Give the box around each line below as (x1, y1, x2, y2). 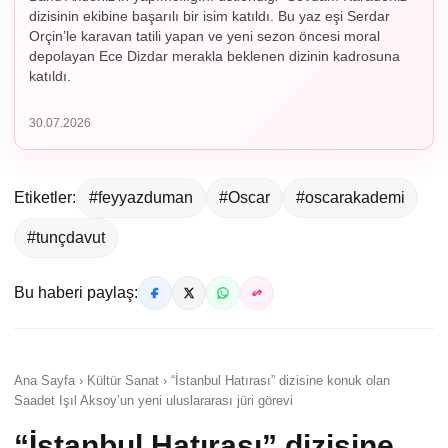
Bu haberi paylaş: (14, 284, 138, 302)
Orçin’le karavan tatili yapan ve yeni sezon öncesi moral (29, 28, 380, 45)
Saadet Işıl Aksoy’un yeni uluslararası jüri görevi (14, 393, 293, 409)
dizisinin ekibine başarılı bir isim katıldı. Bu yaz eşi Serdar (29, 8, 390, 25)
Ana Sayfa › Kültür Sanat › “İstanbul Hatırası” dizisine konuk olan (14, 373, 390, 389)
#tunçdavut (27, 229, 105, 247)
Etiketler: (14, 189, 76, 207)
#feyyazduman (89, 189, 193, 207)
